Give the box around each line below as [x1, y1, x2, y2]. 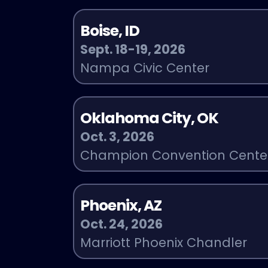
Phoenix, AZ [80, 194, 162, 216]
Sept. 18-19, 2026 [80, 40, 186, 58]
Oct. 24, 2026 [80, 215, 163, 233]
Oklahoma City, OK [80, 107, 219, 129]
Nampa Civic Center [80, 59, 210, 77]
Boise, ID [80, 20, 140, 41]
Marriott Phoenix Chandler [80, 233, 248, 251]
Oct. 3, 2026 [80, 127, 155, 145]
